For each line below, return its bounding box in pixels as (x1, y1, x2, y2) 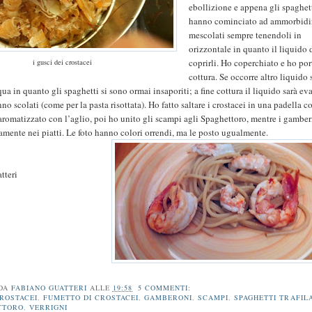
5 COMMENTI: (138, 282, 194, 292)
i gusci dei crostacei (32, 57, 92, 68)
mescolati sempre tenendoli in (189, 29, 302, 42)
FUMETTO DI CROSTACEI (42, 292, 139, 302)
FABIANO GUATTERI (10, 282, 87, 292)
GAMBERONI (144, 292, 193, 302)
